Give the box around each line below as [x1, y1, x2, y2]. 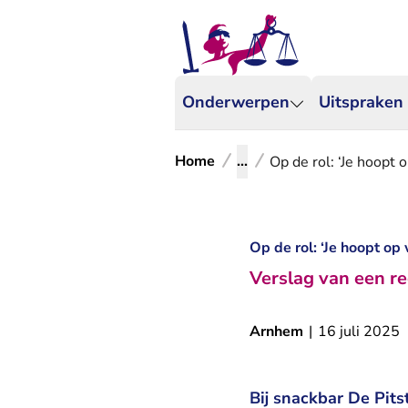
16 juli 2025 [318, 321, 400, 342]
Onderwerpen [182, 91, 290, 113]
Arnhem [250, 321, 303, 342]
